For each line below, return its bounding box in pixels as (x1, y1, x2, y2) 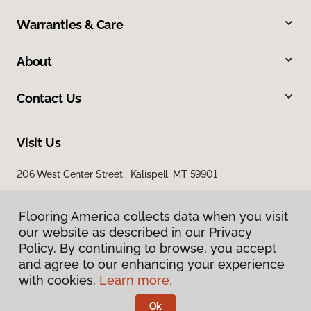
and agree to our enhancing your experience (19, 257, 285, 271)
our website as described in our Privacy (19, 225, 252, 239)
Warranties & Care (17, 17, 124, 33)
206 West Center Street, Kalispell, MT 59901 (17, 169, 217, 180)
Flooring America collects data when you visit (19, 209, 288, 224)
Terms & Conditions (112, 295, 199, 307)
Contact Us (17, 91, 82, 106)
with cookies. (19, 273, 99, 287)
